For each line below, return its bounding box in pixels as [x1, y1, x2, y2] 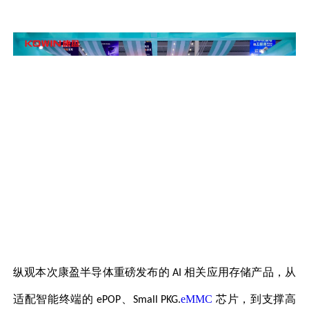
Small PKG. [132, 294, 181, 306]
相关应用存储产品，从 [184, 266, 296, 278]
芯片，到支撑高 [215, 292, 296, 305]
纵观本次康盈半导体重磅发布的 [13, 266, 170, 278]
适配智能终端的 [13, 292, 97, 305]
